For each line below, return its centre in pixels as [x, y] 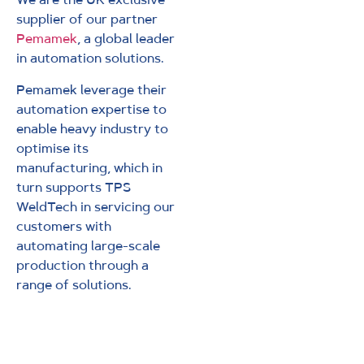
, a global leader [126, 39]
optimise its [52, 148]
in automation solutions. [90, 58]
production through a [82, 265]
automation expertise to [91, 109]
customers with [64, 226]
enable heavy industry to [92, 128]
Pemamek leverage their [91, 89]
